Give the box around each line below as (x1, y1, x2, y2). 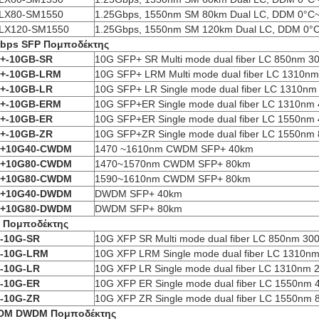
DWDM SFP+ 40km (95, 188, 182, 199)
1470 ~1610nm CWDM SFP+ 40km (95, 143, 253, 155)
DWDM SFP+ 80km (95, 203, 182, 214)
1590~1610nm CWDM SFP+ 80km (95, 173, 251, 184)
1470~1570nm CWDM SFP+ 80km (95, 158, 251, 169)
